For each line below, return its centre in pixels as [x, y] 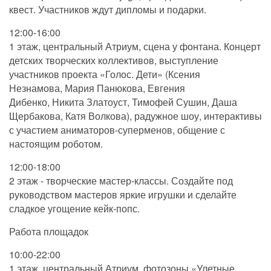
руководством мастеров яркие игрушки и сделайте [123, 195]
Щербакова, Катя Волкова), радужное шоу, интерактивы [135, 116]
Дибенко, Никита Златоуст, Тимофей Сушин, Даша [123, 102]
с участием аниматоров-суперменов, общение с [117, 130]
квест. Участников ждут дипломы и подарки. [108, 10]
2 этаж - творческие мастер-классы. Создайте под [121, 181]
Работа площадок [49, 232]
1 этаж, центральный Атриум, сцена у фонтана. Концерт [135, 47]
